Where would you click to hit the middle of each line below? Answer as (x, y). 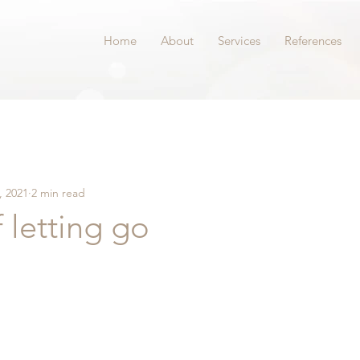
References (313, 41)
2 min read (58, 193)
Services (239, 41)
